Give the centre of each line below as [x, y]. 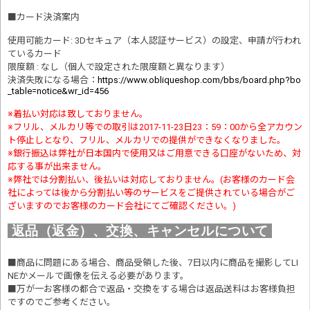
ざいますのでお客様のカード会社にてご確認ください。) [122, 206]
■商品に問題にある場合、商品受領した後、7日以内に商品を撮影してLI [153, 263]
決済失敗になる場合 [48, 80]
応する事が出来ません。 [57, 167]
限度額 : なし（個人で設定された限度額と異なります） [119, 67]
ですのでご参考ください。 [63, 302]
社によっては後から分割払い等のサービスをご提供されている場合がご [151, 193]
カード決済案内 [48, 17]
